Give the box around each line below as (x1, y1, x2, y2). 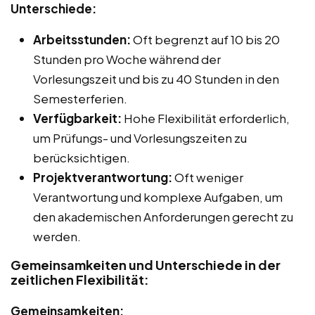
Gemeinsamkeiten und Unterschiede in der (11, 256, 281, 273)
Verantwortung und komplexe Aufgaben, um (33, 188, 283, 205)
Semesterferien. (33, 90, 127, 106)
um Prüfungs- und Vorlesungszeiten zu (33, 129, 247, 146)
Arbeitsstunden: (33, 31, 131, 47)
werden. (33, 228, 81, 244)
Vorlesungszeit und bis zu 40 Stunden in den (33, 70, 279, 86)
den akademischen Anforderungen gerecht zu (33, 208, 293, 224)
